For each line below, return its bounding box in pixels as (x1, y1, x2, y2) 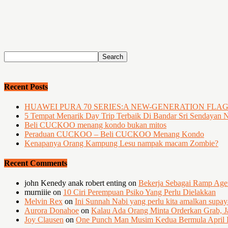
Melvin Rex (24, 197, 63, 206)
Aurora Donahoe (24, 206, 79, 215)
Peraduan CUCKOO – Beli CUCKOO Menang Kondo (24, 129, 204, 138)
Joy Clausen (24, 215, 64, 224)
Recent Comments (4, 159, 67, 168)
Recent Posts (4, 82, 48, 91)
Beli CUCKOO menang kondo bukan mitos (24, 120, 166, 129)
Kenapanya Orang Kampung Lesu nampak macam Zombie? (24, 138, 218, 148)
